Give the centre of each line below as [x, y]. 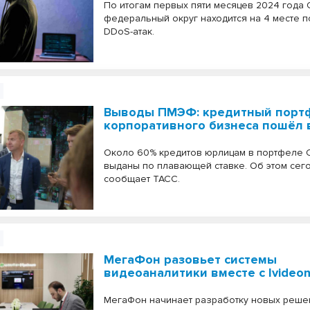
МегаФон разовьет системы [191, 259]
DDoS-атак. [129, 31]
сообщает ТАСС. [142, 179]
